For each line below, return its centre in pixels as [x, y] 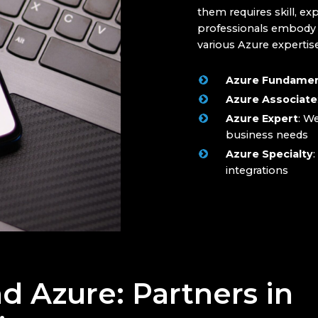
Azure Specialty [269, 154]
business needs [267, 135]
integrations [257, 171]
